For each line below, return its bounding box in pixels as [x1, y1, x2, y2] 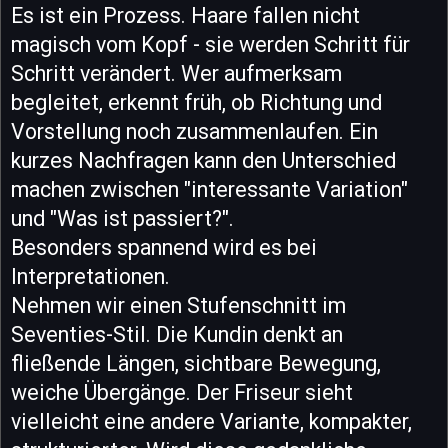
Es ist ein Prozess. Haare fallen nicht [11, 3, 360, 29]
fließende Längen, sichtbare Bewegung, [11, 351, 381, 377]
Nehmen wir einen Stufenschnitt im [11, 293, 346, 319]
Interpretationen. [11, 264, 170, 290]
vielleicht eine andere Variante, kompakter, [11, 409, 412, 435]
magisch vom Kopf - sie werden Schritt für [11, 32, 410, 58]
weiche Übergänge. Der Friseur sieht [11, 380, 353, 406]
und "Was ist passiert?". [11, 206, 234, 232]
